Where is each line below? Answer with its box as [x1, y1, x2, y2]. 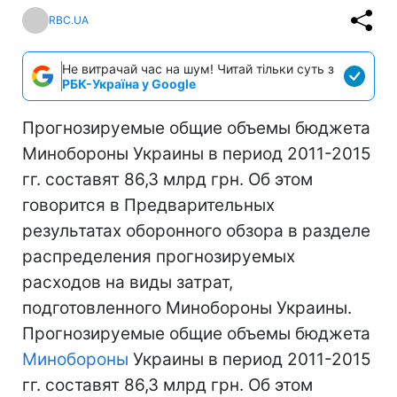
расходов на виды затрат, [22, 271, 233, 292]
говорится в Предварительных [22, 194, 275, 215]
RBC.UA [49, 13, 89, 27]
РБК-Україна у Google [62, 75, 196, 91]
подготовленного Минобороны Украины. [22, 297, 352, 318]
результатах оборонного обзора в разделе [22, 220, 370, 241]
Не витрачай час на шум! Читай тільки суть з [62, 60, 334, 76]
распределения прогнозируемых [22, 245, 295, 267]
